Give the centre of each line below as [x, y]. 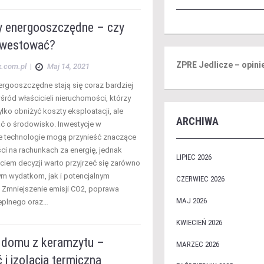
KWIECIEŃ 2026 [199, 222]
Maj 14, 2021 [68, 66]
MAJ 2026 [191, 201]
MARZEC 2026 [197, 244]
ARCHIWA [197, 121]
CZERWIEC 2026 [200, 179]
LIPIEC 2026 [194, 157]
